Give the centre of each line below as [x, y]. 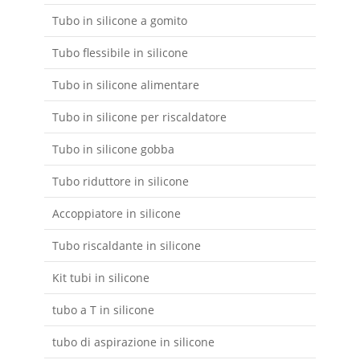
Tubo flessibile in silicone [120, 53]
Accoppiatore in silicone [116, 214]
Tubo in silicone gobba [113, 149]
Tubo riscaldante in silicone [126, 246]
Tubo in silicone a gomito [119, 21]
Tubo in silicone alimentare [125, 85]
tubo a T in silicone [103, 310]
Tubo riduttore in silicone [120, 182]
